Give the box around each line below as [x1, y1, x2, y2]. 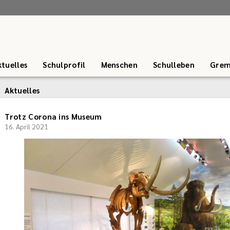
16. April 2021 [4, 122, 48, 131]
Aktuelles [4, 85, 40, 95]
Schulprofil [43, 60, 86, 69]
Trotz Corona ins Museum [4, 111, 102, 121]
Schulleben [152, 60, 195, 69]
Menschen [101, 60, 138, 69]
